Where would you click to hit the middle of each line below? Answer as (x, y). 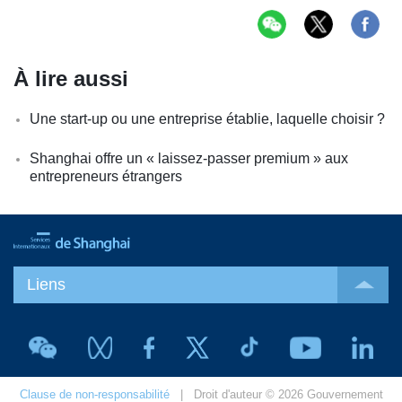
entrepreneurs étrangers (106, 176)
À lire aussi (71, 78)
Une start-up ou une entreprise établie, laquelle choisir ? (207, 118)
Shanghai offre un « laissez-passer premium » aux (189, 158)
